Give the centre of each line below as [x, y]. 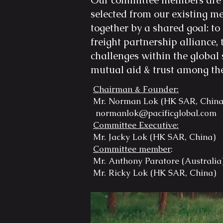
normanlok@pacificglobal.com [156, 113]
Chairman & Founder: [136, 89]
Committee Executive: [136, 125]
